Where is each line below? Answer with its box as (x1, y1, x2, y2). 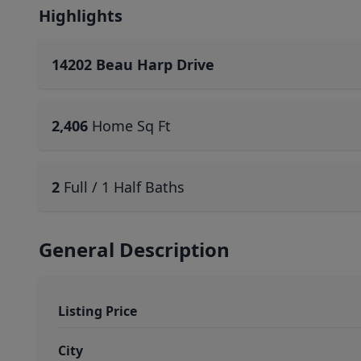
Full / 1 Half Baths (64, 177, 185, 197)
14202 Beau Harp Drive (52, 55, 214, 74)
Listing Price (58, 302, 137, 320)
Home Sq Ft (92, 116, 171, 135)
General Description (39, 236, 230, 263)
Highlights (39, 5, 122, 27)
